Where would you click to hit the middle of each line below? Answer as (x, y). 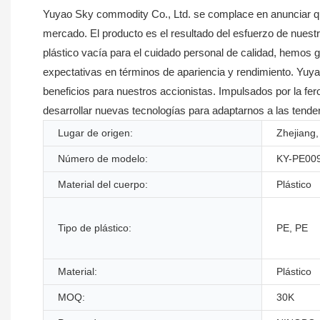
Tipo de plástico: (95, 227)
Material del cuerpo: (103, 184)
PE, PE (292, 227)
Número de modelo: (103, 158)
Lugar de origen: (95, 132)
